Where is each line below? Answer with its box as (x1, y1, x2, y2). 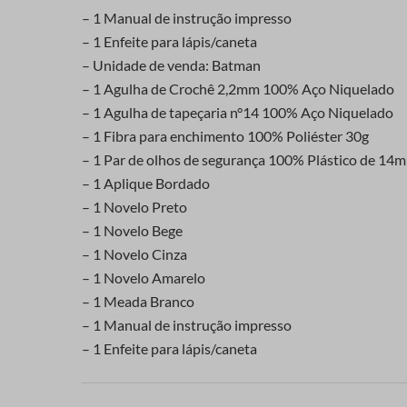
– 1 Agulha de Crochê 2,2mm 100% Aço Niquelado (82, 80, 394, 98)
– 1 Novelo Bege (82, 222, 183, 240)
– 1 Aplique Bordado (82, 174, 210, 193)
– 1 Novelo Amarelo (82, 269, 205, 287)
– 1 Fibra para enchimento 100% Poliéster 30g (82, 127, 369, 145)
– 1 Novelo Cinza (82, 245, 187, 263)
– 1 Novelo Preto (82, 198, 187, 216)
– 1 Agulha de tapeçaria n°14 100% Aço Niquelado (82, 104, 393, 122)
